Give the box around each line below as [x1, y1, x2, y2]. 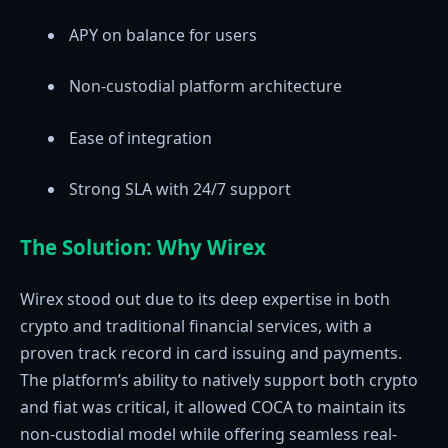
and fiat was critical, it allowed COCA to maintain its [20, 396, 406, 419]
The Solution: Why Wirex [20, 232, 266, 261]
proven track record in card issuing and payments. [20, 342, 402, 365]
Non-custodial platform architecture [68, 75, 342, 98]
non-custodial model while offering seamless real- [20, 423, 397, 446]
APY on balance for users [68, 23, 257, 46]
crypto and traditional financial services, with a [20, 315, 372, 338]
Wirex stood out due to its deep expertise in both [20, 288, 390, 311]
